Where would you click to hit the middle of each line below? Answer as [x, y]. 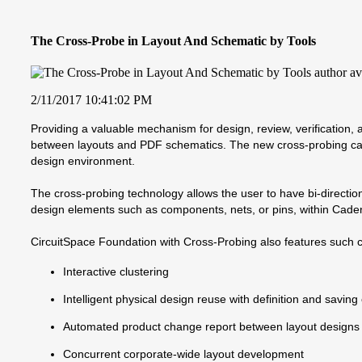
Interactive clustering [116, 271]
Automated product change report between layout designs [211, 326]
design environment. [83, 160]
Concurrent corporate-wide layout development [183, 354]
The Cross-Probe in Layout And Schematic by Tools [173, 40]
